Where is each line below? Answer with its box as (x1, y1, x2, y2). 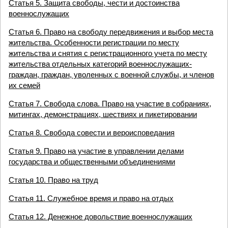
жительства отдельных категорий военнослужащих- (9, 60, 192, 68)
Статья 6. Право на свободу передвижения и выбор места (9, 27, 213, 36)
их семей (9, 81, 40, 90)
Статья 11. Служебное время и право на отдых (9, 194, 174, 203)
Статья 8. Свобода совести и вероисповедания (9, 128, 175, 137)
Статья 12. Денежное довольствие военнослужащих (9, 212, 192, 221)
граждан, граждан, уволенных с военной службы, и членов (9, 70, 214, 79)
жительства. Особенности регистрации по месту (9, 38, 179, 47)
